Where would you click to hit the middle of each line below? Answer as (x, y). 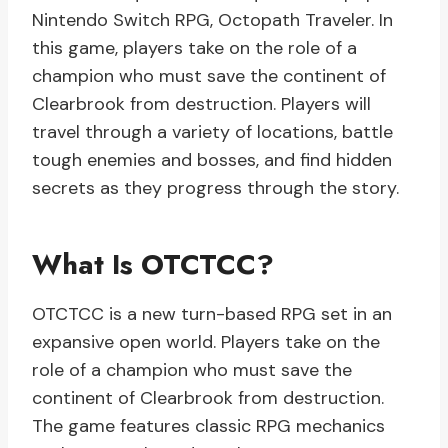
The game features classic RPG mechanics (208, 426)
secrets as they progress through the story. (215, 188)
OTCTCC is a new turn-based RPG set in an (212, 314)
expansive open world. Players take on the (206, 342)
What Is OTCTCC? (153, 265)
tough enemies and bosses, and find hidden (212, 160)
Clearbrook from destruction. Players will (201, 104)
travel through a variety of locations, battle (212, 132)
